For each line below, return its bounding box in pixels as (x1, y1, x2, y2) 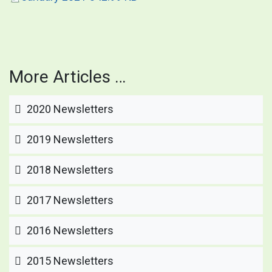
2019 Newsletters (24, 132, 114, 146)
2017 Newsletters (24, 193, 114, 206)
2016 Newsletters (24, 223, 114, 237)
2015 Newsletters (24, 254, 114, 267)
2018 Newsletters (24, 163, 114, 176)
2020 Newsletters (24, 102, 114, 115)
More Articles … (9, 66, 126, 87)
